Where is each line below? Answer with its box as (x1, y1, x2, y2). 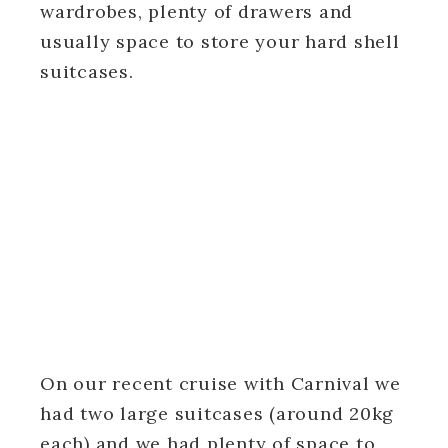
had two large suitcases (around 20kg (40, 401, 394, 425)
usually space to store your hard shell (40, 29, 400, 53)
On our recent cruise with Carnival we (40, 371, 401, 395)
